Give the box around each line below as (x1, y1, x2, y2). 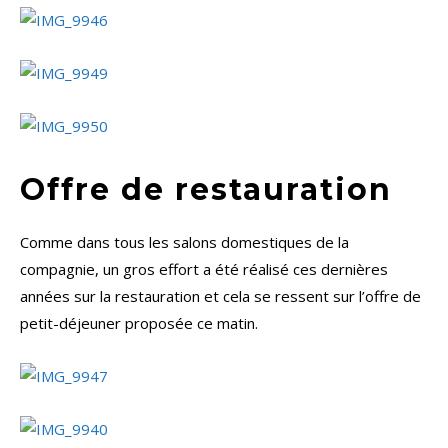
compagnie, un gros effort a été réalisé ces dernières (20, 259, 388, 280)
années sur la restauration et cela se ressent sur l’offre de (20, 286, 421, 307)
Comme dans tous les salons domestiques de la (20, 232, 349, 253)
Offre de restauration (20, 171, 392, 209)
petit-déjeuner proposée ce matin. (20, 313, 258, 334)
